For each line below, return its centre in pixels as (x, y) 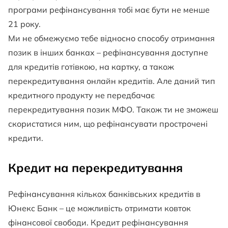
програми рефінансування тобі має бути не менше (109, 10)
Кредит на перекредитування (95, 168)
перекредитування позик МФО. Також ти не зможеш (113, 110)
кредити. (26, 138)
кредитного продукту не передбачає (81, 95)
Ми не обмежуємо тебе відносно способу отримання (111, 38)
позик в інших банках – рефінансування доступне (108, 53)
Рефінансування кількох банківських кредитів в (104, 194)
